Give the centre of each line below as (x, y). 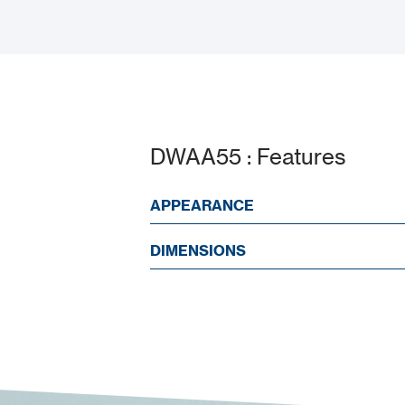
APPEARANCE (202, 205)
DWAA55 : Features (248, 156)
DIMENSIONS (198, 250)
